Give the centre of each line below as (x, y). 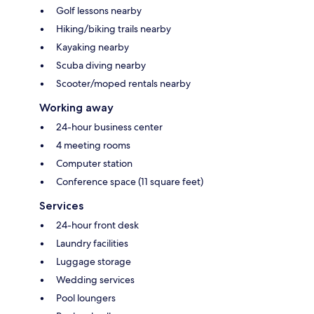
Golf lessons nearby (99, 11)
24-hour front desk (97, 225)
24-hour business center (109, 127)
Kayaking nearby (93, 47)
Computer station (94, 164)
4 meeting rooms (93, 145)
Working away (76, 108)
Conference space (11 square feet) (130, 182)
